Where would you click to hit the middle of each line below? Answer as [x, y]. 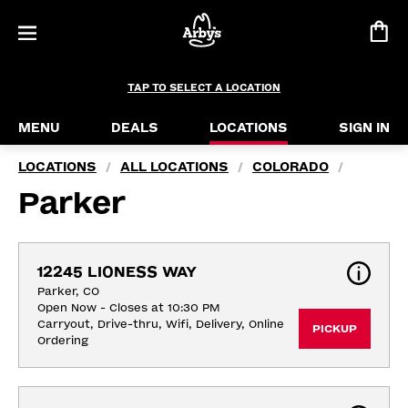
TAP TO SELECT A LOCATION [204, 88]
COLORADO [291, 167]
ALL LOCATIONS [174, 167]
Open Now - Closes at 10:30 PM [128, 308]
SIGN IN [364, 128]
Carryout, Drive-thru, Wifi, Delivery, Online [161, 324]
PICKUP [335, 329]
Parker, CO [68, 291]
